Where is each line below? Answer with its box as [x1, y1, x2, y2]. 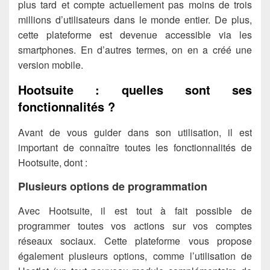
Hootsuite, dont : [18, 155, 87, 169]
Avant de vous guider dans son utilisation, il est [18, 125, 252, 139]
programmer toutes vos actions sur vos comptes [18, 218, 252, 233]
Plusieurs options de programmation [18, 178, 207, 194]
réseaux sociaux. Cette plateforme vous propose [18, 233, 252, 248]
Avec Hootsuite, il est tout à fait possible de [18, 203, 252, 218]
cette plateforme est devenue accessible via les [18, 27, 252, 42]
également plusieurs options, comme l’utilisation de [18, 248, 252, 263]
